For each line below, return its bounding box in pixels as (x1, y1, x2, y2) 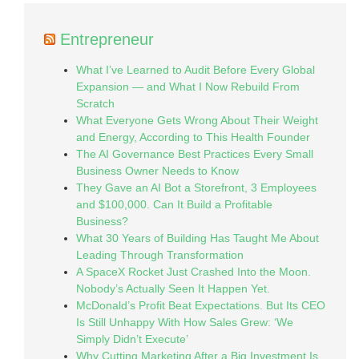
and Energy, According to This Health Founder (76, 131, 310, 143)
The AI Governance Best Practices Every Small (76, 147, 313, 160)
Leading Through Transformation (76, 248, 244, 261)
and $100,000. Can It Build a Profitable (76, 198, 272, 211)
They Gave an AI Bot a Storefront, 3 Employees (76, 181, 317, 194)
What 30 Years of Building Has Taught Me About (76, 232, 319, 244)
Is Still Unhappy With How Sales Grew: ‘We (76, 316, 293, 329)
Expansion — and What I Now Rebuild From (76, 80, 300, 93)
